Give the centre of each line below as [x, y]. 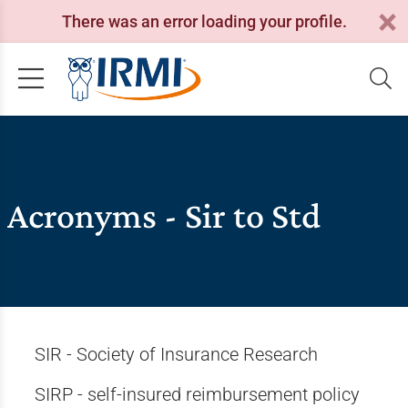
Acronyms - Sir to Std [163, 215]
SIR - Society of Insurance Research [176, 354]
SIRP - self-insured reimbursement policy [197, 394]
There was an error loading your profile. [204, 21]
